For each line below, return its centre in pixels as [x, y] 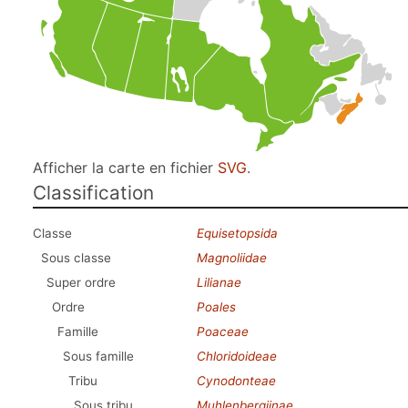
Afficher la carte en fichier [125, 168]
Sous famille [98, 356]
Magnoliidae [232, 258]
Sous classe [76, 258]
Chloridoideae [237, 356]
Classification [93, 193]
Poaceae [223, 331]
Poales [216, 307]
